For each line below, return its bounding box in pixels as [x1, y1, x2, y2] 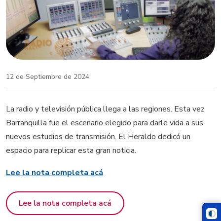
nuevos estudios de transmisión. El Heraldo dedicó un [6, 131, 190, 142]
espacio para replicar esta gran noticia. [6, 145, 136, 156]
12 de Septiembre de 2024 [6, 72, 89, 81]
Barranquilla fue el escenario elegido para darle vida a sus [6, 117, 203, 128]
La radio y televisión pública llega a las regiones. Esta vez [6, 103, 205, 114]
